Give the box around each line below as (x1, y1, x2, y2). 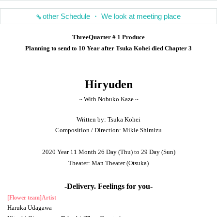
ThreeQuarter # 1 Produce (72, 33, 145, 41)
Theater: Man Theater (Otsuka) (68, 159, 149, 167)
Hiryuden (84, 77, 133, 91)
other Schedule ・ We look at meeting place (43, 12, 181, 20)
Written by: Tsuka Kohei (77, 115, 140, 123)
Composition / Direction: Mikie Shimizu (55, 126, 162, 134)
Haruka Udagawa (7, 203, 52, 211)
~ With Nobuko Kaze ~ (78, 95, 139, 103)
